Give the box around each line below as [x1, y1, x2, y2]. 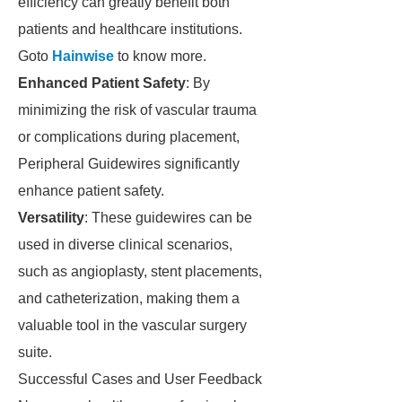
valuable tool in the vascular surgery [18, 318, 247, 333]
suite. [18, 345, 52, 360]
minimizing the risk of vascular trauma [18, 102, 257, 118]
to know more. [114, 48, 206, 64]
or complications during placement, [18, 129, 240, 144]
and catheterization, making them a [18, 291, 240, 306]
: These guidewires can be [84, 210, 252, 225]
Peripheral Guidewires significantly [18, 156, 240, 171]
